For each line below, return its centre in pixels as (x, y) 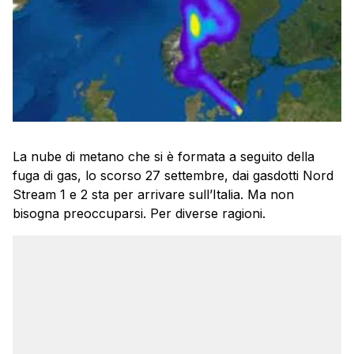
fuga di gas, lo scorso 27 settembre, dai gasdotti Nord (173, 176)
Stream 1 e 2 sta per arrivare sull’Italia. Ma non (153, 195)
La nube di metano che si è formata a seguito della (164, 157)
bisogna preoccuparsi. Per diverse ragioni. (139, 214)
